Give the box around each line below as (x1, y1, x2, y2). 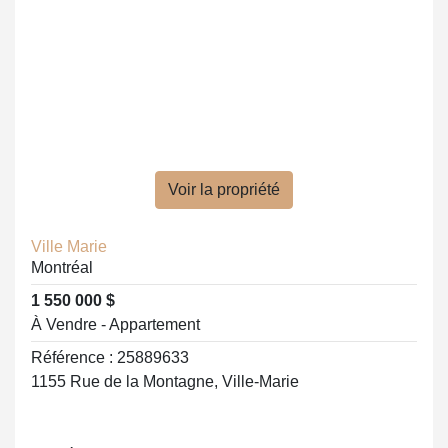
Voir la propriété (168, 181, 280, 198)
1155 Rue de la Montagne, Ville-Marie (31, 373, 299, 390)
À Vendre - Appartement (31, 316, 200, 333)
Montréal (31, 259, 93, 276)
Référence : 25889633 (31, 349, 189, 366)
